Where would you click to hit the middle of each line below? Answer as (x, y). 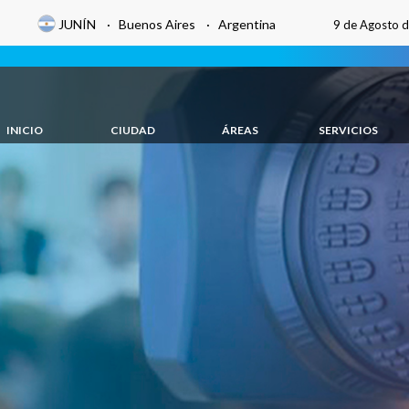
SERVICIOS (348, 130)
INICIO (25, 130)
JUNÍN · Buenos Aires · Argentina (167, 24)
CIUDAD (132, 130)
